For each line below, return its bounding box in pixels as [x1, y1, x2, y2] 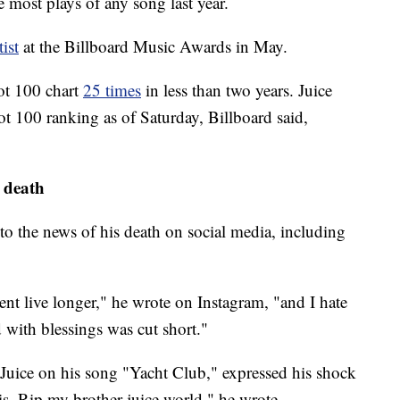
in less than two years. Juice [146, 79, 332, 102]
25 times [83, 79, 141, 102]
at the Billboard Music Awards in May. [23, 35, 287, 58]
